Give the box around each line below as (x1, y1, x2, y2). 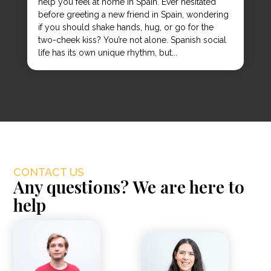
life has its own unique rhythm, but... (38, 48, 177, 58)
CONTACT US (13, 166, 85, 179)
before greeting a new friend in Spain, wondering (38, 10, 229, 20)
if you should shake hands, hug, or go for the (38, 22, 214, 33)
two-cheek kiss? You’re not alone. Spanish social (38, 35, 226, 45)
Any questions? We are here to (13, 175, 245, 198)
